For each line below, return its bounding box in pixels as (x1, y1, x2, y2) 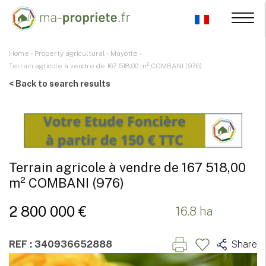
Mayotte (110, 49, 138, 58)
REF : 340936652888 (9, 238, 112, 250)
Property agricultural (34, 49, 105, 58)
